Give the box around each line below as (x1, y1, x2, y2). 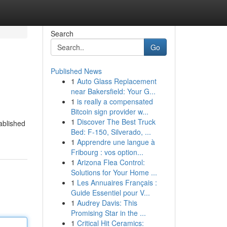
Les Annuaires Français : (77, 177, 157, 187)
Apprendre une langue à (77, 137, 155, 147)
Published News (50, 66, 102, 76)
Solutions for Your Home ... (70, 167, 157, 177)
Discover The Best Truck (77, 117, 156, 127)
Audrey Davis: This (77, 198, 137, 208)
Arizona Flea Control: (77, 157, 145, 167)
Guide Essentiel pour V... (70, 187, 150, 198)
